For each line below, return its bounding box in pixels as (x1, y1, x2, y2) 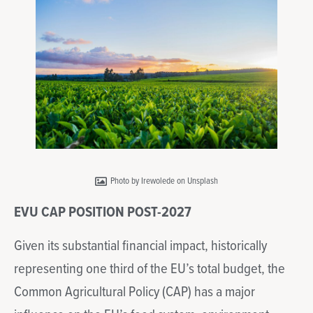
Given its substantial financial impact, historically (14, 236, 267, 256)
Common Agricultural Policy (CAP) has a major (14, 282, 255, 302)
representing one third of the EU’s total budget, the (14, 259, 285, 279)
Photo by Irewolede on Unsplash (110, 175, 218, 188)
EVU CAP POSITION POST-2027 (14, 203, 191, 223)
